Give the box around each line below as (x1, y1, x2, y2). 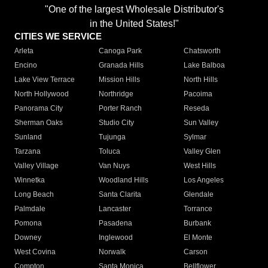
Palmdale (14, 205, 45, 214)
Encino (14, 61, 37, 70)
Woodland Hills (99, 176, 149, 185)
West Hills (183, 162, 216, 170)
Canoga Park (99, 47, 142, 56)
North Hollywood (14, 90, 69, 99)
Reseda (183, 104, 209, 113)
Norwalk (99, 248, 126, 257)
